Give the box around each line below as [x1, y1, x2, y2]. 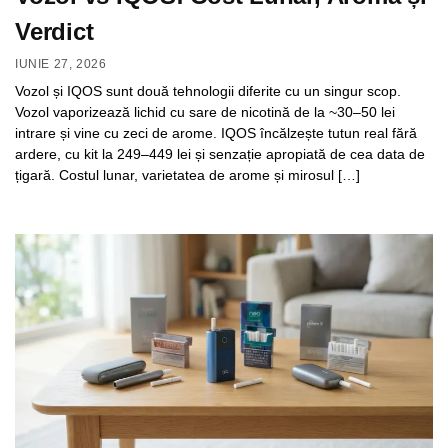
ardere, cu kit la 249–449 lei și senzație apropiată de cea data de [15, 146, 425, 163]
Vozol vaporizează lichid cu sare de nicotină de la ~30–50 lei [15, 104, 395, 121]
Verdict [15, 17, 94, 45]
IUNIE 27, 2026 [15, 57, 107, 72]
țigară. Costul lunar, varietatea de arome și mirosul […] [15, 167, 360, 184]
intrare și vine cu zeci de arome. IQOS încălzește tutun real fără [15, 125, 417, 142]
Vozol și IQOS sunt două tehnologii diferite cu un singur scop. [15, 83, 401, 100]
